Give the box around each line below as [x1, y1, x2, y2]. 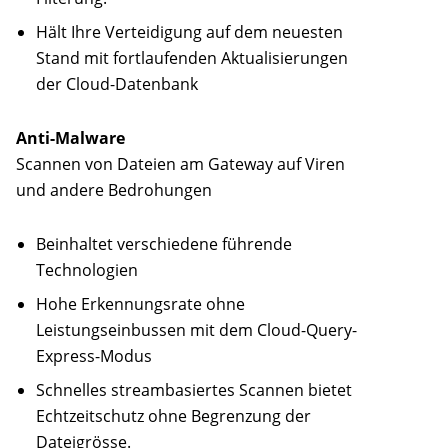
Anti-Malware [16, 127, 125, 150]
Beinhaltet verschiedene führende [36, 233, 292, 256]
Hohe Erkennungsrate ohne [36, 293, 245, 316]
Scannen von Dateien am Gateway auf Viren [16, 153, 345, 176]
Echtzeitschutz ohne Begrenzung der [36, 405, 311, 428]
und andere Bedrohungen [16, 179, 212, 202]
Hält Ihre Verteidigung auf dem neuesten [36, 21, 343, 44]
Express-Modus [36, 345, 152, 368]
